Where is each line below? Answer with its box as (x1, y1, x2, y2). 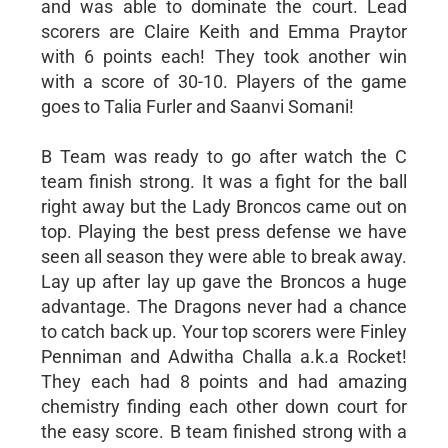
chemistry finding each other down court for (40, 395, 408, 417)
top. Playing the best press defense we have (40, 220, 408, 242)
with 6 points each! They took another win (40, 45, 408, 67)
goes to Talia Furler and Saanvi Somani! (40, 95, 354, 117)
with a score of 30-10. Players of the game (40, 70, 408, 92)
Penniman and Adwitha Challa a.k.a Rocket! (40, 345, 408, 367)
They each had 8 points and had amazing (40, 370, 408, 392)
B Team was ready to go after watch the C (40, 145, 408, 167)
